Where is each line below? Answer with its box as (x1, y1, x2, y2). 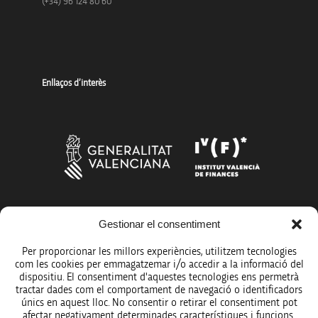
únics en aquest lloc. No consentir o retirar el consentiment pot (21, 297, 297, 308)
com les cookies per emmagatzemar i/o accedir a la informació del (14, 259, 304, 270)
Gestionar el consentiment (98, 218, 220, 230)
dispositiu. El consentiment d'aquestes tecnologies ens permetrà (19, 272, 299, 283)
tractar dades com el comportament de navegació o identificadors (16, 285, 302, 295)
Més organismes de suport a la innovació (41, 217, 232, 229)
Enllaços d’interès (41, 79, 106, 89)
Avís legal (41, 303, 77, 313)
